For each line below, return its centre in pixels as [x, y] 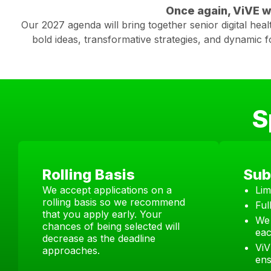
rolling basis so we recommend [114, 202]
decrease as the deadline [99, 238]
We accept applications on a [107, 190]
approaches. [71, 250]
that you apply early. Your [102, 214]
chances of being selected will [111, 226]
